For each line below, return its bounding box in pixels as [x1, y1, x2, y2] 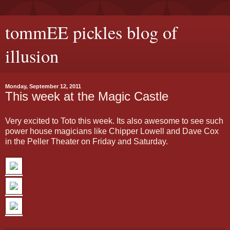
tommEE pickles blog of [5, 21, 178, 44]
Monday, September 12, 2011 [5, 83, 81, 89]
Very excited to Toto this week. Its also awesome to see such [5, 116, 223, 125]
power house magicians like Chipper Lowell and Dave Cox [5, 126, 219, 136]
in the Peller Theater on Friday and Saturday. [5, 137, 168, 146]
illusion [5, 44, 59, 68]
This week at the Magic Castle [5, 89, 168, 103]
